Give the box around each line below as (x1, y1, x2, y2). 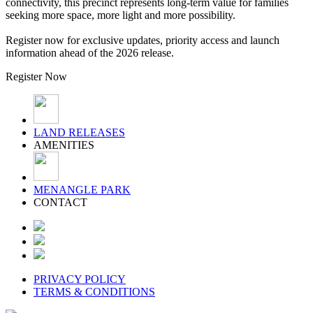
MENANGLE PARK (34, 183, 131, 196)
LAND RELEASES (34, 126, 125, 138)
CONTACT (34, 196, 87, 208)
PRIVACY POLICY (34, 272, 126, 285)
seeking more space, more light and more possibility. (6, 8, 235, 21)
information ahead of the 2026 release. (6, 46, 174, 59)
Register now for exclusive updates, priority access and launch (6, 34, 279, 46)
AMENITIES (34, 138, 94, 151)
